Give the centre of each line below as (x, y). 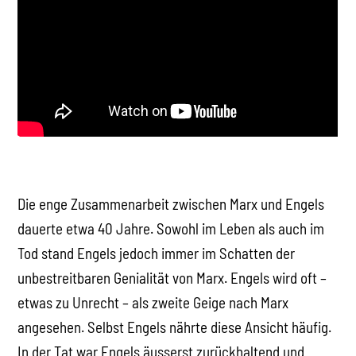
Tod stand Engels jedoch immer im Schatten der (157, 253)
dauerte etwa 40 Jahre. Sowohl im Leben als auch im (171, 228)
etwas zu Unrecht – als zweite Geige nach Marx (153, 302)
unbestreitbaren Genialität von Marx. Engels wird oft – (172, 277)
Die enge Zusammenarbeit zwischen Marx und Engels (171, 203)
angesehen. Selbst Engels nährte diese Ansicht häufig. (175, 327)
